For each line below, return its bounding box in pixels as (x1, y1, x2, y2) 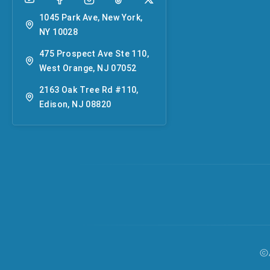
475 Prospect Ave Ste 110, (39, 48, 149, 58)
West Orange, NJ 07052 (39, 63, 137, 73)
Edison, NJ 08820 (39, 99, 111, 109)
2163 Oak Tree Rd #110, (39, 84, 139, 95)
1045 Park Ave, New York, (39, 12, 143, 22)
